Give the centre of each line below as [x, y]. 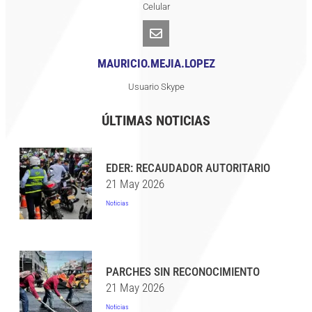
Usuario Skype [156, 86]
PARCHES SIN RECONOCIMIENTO [182, 271]
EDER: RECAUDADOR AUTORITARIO [188, 168]
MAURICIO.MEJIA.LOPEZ [156, 63]
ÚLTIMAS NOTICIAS [156, 120]
